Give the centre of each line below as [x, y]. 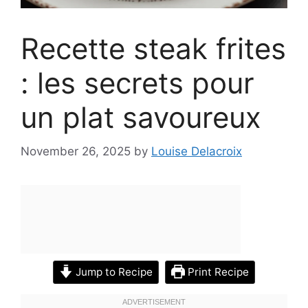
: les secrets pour [137, 83]
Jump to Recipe [113, 272]
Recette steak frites [153, 49]
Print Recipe [217, 272]
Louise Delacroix [197, 151]
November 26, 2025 [76, 151]
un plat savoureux [141, 118]
